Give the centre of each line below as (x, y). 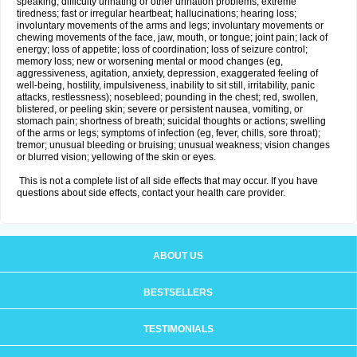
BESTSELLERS (178, 292)
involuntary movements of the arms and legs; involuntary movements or (170, 25)
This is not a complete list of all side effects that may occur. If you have (167, 181)
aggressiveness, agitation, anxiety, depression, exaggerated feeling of (167, 73)
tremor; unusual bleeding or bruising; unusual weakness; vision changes (173, 145)
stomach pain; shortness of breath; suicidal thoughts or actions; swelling (171, 121)
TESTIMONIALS (178, 329)
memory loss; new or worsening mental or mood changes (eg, (150, 61)
